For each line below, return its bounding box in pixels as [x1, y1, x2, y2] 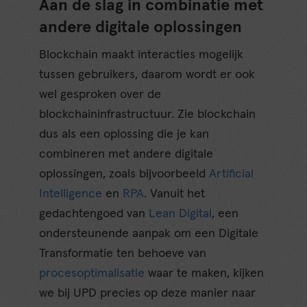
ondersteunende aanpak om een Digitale [39, 227, 259, 240]
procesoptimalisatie [39, 267, 145, 280]
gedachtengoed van [39, 207, 149, 220]
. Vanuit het [144, 187, 206, 200]
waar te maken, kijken [145, 267, 265, 280]
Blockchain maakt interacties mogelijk [39, 48, 244, 61]
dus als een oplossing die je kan [39, 127, 210, 140]
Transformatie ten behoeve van [39, 247, 207, 260]
